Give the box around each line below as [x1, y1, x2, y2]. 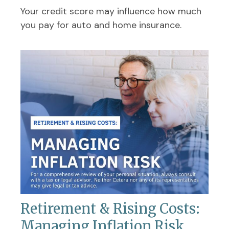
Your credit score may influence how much [20, 5, 201, 17]
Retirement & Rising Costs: [20, 199, 200, 217]
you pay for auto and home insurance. [20, 18, 181, 31]
